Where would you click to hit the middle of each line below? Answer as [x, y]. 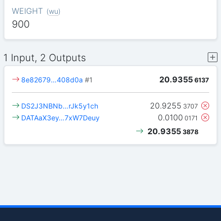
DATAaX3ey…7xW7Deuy [61, 118]
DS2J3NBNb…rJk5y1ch [60, 106]
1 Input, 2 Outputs [45, 57]
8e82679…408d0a [52, 79]
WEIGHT [27, 11]
